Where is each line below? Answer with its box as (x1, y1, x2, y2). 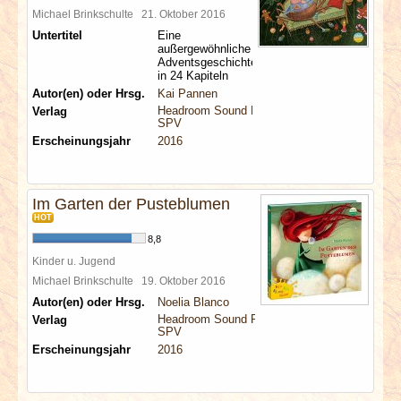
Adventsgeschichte (158, 55, 257, 69)
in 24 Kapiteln (158, 69, 228, 82)
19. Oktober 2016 (141, 275, 231, 286)
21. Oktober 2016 (141, 8, 231, 20)
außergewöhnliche (158, 42, 251, 55)
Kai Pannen (158, 87, 218, 100)
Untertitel (32, 29, 82, 42)
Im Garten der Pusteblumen (32, 195, 230, 213)
